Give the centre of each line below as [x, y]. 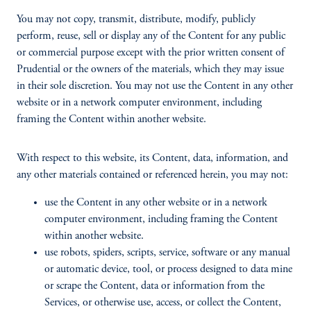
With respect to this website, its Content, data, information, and [152, 158]
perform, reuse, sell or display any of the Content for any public [151, 36]
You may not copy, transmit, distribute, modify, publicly [136, 19]
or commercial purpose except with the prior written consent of [151, 53]
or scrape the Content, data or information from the [154, 286]
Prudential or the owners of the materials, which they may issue [150, 69]
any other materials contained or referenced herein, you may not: [155, 175]
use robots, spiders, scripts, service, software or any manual [167, 253]
